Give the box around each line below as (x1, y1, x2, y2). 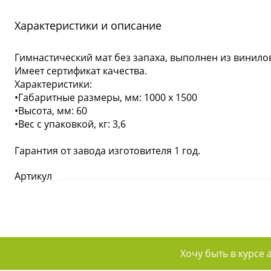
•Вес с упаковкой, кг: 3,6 (15, 117, 126, 131)
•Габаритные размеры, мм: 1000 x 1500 (15, 91, 197, 104)
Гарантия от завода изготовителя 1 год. (15, 144, 200, 157)
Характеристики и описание (15, 18, 162, 33)
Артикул (15, 169, 52, 183)
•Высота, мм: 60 (15, 104, 87, 117)
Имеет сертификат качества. (15, 64, 147, 77)
